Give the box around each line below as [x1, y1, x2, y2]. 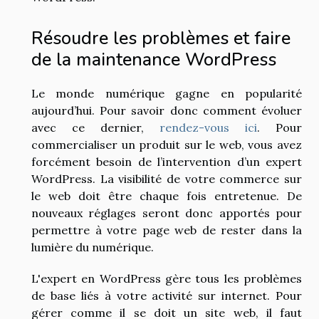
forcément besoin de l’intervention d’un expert [31, 155, 302, 169]
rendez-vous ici [159, 120, 257, 135]
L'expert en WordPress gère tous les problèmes [31, 271, 302, 286]
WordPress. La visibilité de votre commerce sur [31, 172, 302, 187]
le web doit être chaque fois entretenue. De [31, 189, 302, 204]
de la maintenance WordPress [31, 47, 276, 73]
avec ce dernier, [31, 120, 159, 135]
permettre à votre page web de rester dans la [31, 223, 302, 238]
